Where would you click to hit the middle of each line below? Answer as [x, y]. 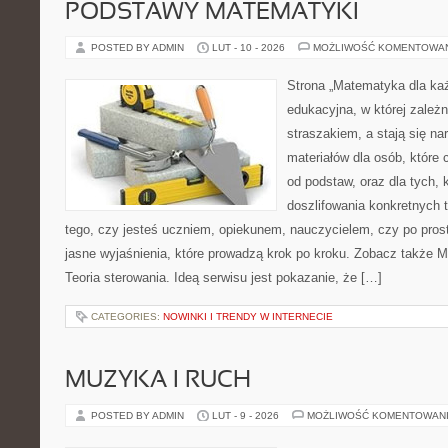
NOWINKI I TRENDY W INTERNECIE [248, 316]
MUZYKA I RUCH [158, 381]
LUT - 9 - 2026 [245, 415]
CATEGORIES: [127, 316]
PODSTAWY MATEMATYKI [212, 13]
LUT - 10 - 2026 [248, 47]
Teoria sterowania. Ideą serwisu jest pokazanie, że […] [223, 277]
